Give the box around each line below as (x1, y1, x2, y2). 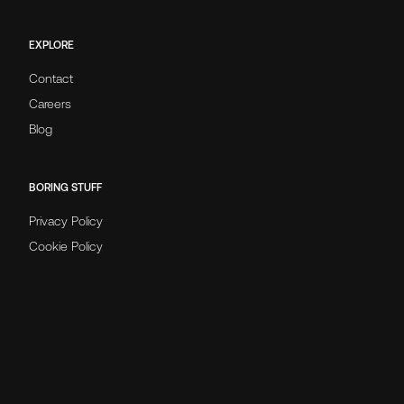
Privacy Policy (29, 213, 103, 228)
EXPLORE (29, 38, 74, 51)
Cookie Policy (29, 238, 103, 253)
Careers (29, 96, 71, 111)
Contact (29, 70, 73, 86)
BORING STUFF (29, 180, 102, 194)
